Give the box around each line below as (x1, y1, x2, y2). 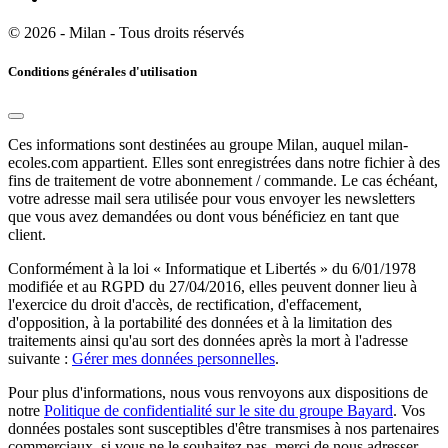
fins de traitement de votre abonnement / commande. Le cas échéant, (8, 171, 438, 189)
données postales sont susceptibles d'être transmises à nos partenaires (8, 419, 439, 437)
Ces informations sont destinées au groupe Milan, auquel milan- (8, 135, 408, 153)
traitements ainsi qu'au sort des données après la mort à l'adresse (8, 331, 408, 349)
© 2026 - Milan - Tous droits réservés (8, 23, 244, 41)
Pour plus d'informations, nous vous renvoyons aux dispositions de (8, 383, 428, 401)
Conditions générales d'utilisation (8, 63, 197, 79)
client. (8, 225, 46, 243)
